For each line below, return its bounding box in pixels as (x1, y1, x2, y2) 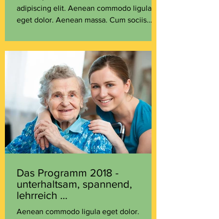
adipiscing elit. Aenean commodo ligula (17, 4, 152, 12)
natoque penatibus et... (17, 27, 95, 36)
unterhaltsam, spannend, (17, 178, 132, 190)
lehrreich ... (17, 190, 67, 201)
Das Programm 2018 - (17, 167, 119, 178)
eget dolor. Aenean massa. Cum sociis (17, 16, 147, 24)
